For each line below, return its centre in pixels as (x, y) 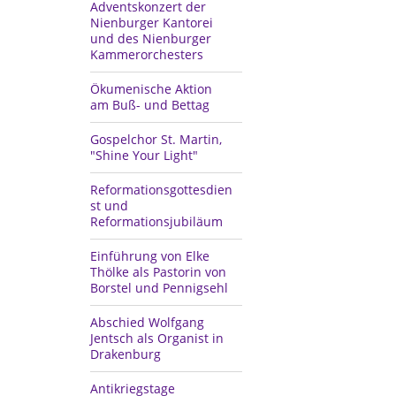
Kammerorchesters (147, 54)
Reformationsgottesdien (161, 189)
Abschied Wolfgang (147, 322)
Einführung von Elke (150, 255)
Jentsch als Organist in (157, 338)
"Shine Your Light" (144, 155)
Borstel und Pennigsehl (159, 287)
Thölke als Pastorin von (158, 271)
